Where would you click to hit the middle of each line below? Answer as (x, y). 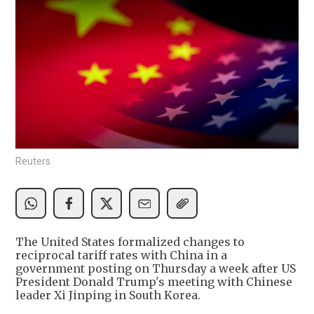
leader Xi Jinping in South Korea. (108, 295)
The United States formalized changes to (130, 242)
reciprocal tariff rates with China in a (121, 255)
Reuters (33, 162)
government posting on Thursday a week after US (156, 269)
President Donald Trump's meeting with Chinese (154, 282)
